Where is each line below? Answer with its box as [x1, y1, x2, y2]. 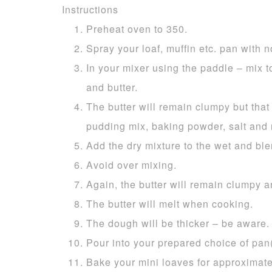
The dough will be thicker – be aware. [86, 216, 270, 230]
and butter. [86, 80, 138, 94]
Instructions [62, 2, 118, 16]
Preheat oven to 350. [86, 22, 188, 36]
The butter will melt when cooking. [86, 197, 253, 211]
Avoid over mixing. [86, 158, 177, 172]
